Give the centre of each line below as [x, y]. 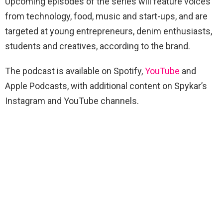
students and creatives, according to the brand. [98, 46]
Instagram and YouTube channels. [72, 101]
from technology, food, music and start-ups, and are [106, 16]
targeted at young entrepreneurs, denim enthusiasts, [109, 31]
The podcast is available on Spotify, [75, 71]
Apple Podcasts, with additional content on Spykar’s [106, 86]
